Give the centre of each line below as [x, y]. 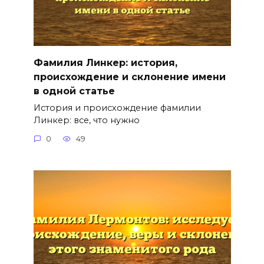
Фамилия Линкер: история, [105, 62]
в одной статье [74, 91]
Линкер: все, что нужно [86, 120]
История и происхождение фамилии [117, 108]
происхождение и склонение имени [129, 77]
